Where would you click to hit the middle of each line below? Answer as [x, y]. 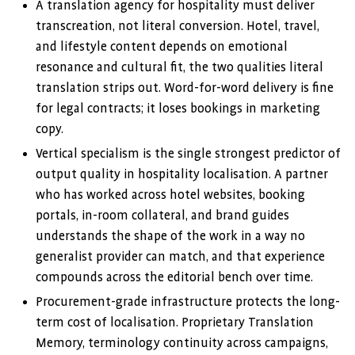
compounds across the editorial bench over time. [174, 277]
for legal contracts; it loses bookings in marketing [178, 109]
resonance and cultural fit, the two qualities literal [179, 67]
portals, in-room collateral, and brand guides [162, 216]
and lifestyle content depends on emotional [162, 47]
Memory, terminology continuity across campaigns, [182, 343]
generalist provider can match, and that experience [180, 257]
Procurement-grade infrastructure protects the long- [188, 302]
